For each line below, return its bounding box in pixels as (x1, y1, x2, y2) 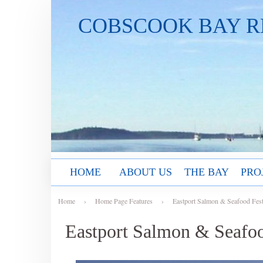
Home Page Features (95, 196, 153, 206)
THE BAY (184, 166, 229, 178)
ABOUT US (119, 166, 173, 178)
